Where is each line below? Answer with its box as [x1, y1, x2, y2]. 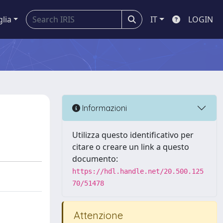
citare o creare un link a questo [72, 141, 189, 152]
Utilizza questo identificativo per [72, 129, 194, 140]
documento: [72, 153, 118, 164]
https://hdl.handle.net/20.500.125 [72, 167, 204, 175]
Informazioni [80, 103, 127, 113]
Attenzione [71, 209, 123, 222]
